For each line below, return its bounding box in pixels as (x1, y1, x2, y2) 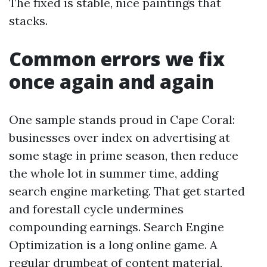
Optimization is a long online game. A (9, 237, 218, 252)
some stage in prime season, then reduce (9, 148, 238, 163)
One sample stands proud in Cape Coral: (9, 112, 235, 127)
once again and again (9, 69, 214, 94)
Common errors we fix (9, 46, 225, 72)
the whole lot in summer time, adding (9, 166, 218, 181)
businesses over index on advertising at (9, 130, 230, 145)
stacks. (9, 13, 48, 28)
